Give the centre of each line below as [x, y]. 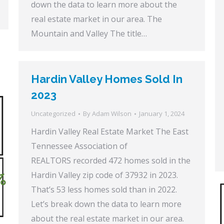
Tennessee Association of [79, 146]
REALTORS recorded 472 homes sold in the [111, 160]
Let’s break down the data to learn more [106, 204]
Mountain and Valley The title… [89, 34]
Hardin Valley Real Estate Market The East [110, 131]
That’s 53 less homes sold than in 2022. [104, 189]
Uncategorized [53, 113]
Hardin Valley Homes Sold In [107, 79]
